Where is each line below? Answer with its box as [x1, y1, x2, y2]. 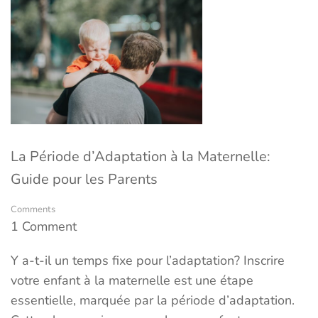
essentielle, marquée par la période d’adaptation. [11, 291, 295, 309]
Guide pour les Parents [11, 169, 158, 189]
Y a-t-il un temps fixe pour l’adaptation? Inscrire [11, 251, 285, 269]
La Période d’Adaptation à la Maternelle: [11, 146, 270, 166]
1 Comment [11, 217, 77, 235]
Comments [11, 202, 55, 216]
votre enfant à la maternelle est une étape [11, 271, 253, 289]
